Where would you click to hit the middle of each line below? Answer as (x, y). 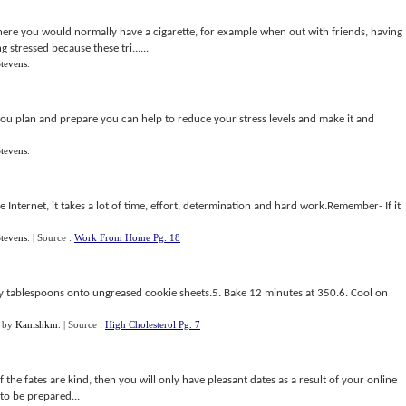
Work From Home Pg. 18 (127, 237)
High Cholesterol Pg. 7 (153, 324)
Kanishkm (37, 324)
